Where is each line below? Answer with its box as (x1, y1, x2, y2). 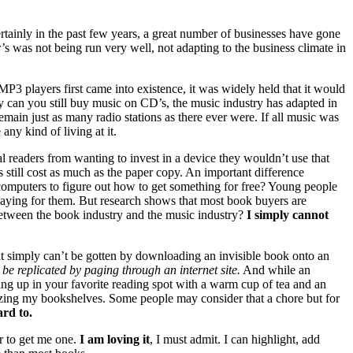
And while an (240, 263, 310, 277)
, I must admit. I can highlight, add (150, 333, 320, 347)
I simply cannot (247, 208, 329, 222)
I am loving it (80, 333, 150, 347)
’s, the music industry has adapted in (158, 96, 337, 110)
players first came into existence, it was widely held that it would (22, 82, 345, 96)
